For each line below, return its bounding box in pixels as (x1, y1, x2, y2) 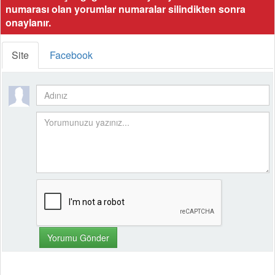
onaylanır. (6, 15, 51, 29)
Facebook (50, 47, 93, 62)
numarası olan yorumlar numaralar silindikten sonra (6, 1, 246, 16)
